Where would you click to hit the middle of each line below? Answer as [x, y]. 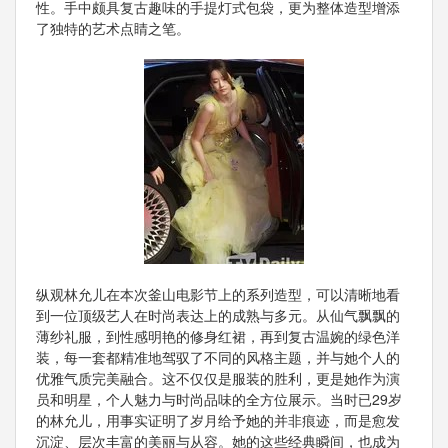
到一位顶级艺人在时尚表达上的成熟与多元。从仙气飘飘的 [218, 314]
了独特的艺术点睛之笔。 [113, 27]
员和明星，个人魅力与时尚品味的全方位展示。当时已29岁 [219, 398]
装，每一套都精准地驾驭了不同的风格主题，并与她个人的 [218, 356]
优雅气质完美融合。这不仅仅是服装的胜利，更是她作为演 [218, 377]
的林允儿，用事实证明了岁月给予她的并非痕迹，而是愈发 [218, 419]
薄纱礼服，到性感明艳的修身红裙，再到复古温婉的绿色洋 [218, 335]
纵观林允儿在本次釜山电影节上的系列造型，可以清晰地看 [218, 293]
